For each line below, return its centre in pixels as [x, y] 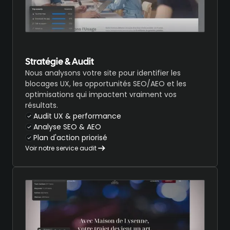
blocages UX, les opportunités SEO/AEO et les [106, 83]
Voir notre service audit [61, 148]
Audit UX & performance [77, 116]
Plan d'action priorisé [70, 137]
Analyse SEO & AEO [67, 127]
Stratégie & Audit [60, 62]
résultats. [42, 105]
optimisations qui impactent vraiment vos [101, 94]
